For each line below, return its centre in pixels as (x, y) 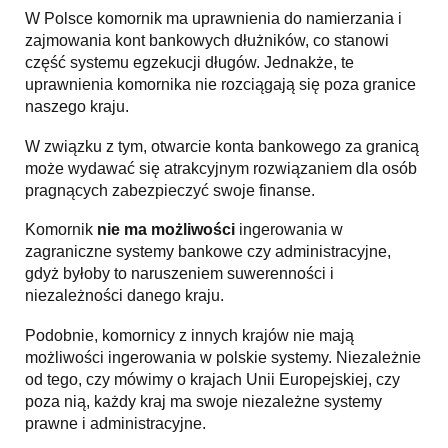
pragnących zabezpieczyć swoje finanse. (170, 190)
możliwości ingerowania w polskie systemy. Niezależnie (223, 357)
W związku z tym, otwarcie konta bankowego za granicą (222, 146)
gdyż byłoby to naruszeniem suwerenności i (179, 274)
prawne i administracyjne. (115, 423)
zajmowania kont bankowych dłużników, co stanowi (207, 41)
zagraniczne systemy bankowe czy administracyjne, (208, 252)
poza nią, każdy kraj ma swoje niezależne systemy (203, 401)
